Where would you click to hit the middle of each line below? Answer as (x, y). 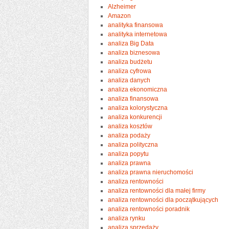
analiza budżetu (130, 62)
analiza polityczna (133, 144)
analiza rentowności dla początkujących (163, 200)
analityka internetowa (138, 34)
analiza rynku (127, 218)
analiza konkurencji (135, 117)
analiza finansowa (133, 98)
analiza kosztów (130, 126)
